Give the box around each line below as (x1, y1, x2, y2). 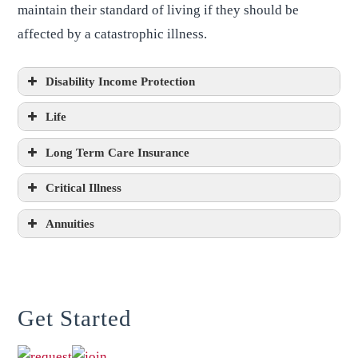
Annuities (46, 216, 95, 230)
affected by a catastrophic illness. (18, 26, 208, 42)
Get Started (18, 304, 133, 331)
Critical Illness (46, 181, 122, 194)
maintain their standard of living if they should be (18, 2, 300, 18)
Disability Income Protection (46, 74, 196, 88)
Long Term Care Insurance (46, 145, 190, 159)
